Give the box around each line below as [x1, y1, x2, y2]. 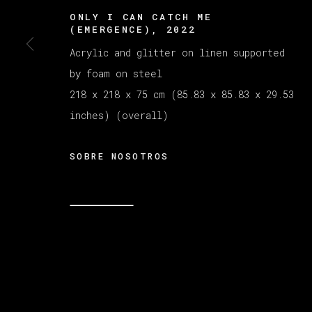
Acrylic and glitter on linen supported [70, 45, 285, 59]
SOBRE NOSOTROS [70, 150, 169, 162]
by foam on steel [70, 66, 162, 80]
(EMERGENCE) [70, 22, 152, 36]
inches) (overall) [70, 108, 169, 122]
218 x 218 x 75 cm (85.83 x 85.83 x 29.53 [70, 87, 294, 101]
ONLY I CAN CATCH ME [70, 10, 212, 23]
